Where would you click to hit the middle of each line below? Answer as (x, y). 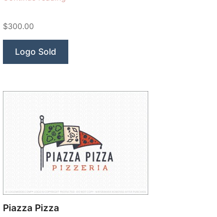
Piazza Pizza (31, 208)
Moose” (79, 9)
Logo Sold (36, 52)
